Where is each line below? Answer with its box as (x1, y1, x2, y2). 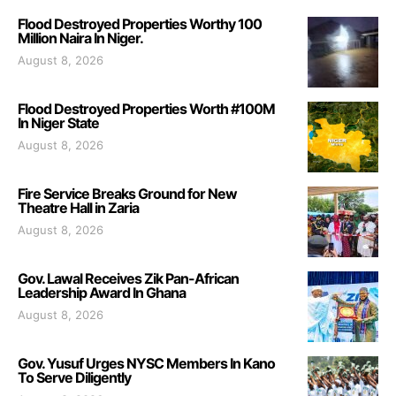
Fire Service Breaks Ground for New (18, 184, 237, 202)
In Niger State (18, 113, 99, 132)
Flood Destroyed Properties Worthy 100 (18, 14, 262, 33)
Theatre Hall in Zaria (18, 198, 139, 217)
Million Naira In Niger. (18, 28, 143, 47)
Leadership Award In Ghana (18, 283, 186, 301)
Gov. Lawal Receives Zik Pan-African (18, 269, 239, 287)
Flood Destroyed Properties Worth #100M (18, 99, 275, 118)
